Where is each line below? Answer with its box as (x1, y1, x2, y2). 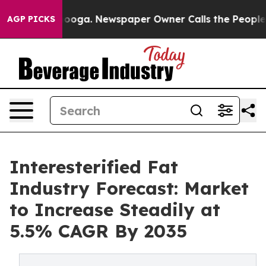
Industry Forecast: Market (9, 177, 249, 199)
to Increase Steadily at (9, 198, 220, 221)
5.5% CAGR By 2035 (9, 220, 187, 242)
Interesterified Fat (9, 156, 178, 178)
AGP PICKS (7, 14, 55, 24)
